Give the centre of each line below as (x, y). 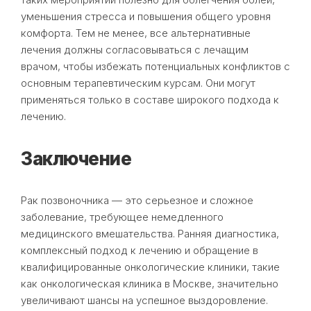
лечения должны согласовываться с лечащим (135, 49)
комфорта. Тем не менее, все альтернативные (136, 33)
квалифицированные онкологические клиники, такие (150, 267)
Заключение (76, 158)
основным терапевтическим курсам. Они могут (138, 83)
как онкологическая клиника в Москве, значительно (150, 283)
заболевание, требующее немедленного (122, 217)
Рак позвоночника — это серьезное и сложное (137, 200)
